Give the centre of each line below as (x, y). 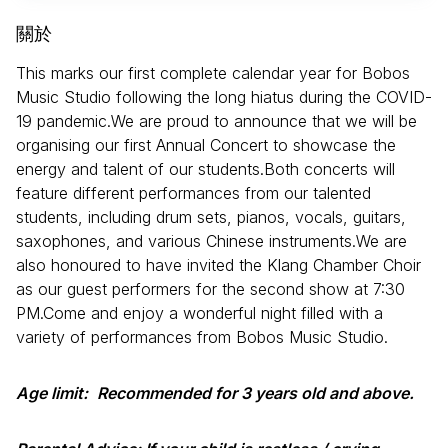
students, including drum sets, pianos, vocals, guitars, (211, 216)
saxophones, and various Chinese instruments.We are (211, 240)
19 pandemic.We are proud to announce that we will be (216, 120)
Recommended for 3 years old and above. (257, 392)
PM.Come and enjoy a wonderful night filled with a (199, 312)
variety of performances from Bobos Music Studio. (202, 336)
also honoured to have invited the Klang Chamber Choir (218, 264)
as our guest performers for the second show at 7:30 (210, 288)
